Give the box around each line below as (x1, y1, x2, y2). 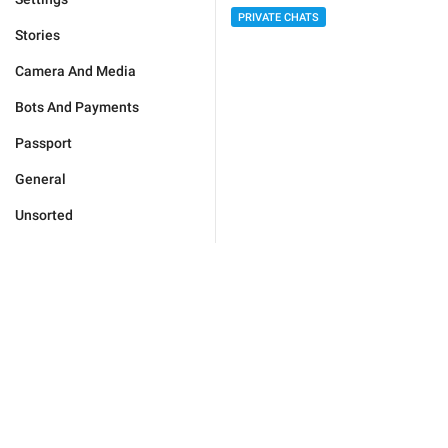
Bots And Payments (15, 99, 139, 115)
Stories (15, 27, 60, 43)
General (15, 171, 66, 187)
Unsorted (15, 207, 73, 223)
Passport (15, 135, 72, 151)
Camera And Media (15, 63, 136, 79)
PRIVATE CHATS (238, 11, 319, 24)
